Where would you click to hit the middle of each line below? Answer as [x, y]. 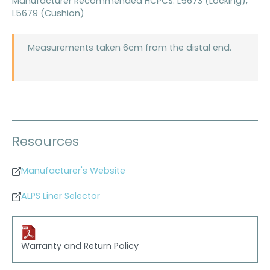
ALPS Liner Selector [60, 197]
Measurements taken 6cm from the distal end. [129, 49]
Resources [46, 143]
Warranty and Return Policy [80, 247]
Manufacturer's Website [73, 171]
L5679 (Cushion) [48, 14]
